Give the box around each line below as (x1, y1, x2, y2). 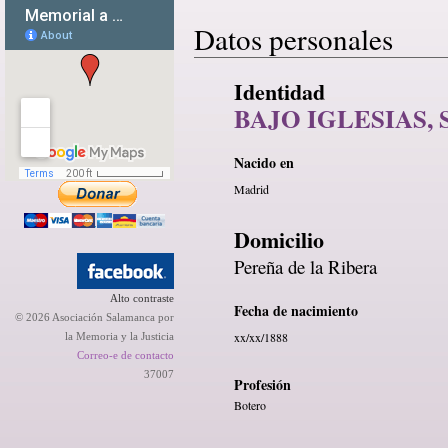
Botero (234, 397, 266, 413)
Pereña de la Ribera (234, 254, 377, 279)
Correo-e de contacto (77, 349, 174, 361)
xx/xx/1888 (234, 329, 288, 345)
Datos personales (194, 19, 393, 58)
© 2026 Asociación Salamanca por (15, 311, 174, 323)
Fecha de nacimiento (234, 300, 358, 321)
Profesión (234, 374, 291, 395)
